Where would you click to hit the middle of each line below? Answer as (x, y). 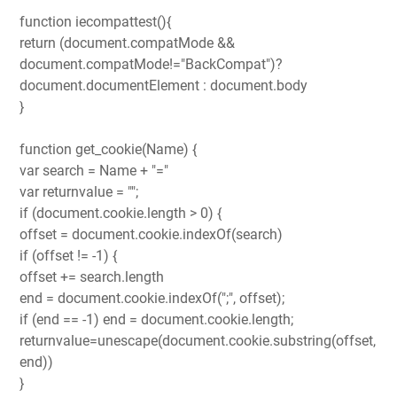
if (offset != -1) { (68, 255)
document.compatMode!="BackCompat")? (151, 64)
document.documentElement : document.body (163, 85)
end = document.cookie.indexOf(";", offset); (152, 298)
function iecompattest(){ (95, 21)
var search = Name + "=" (94, 170)
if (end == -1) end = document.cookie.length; (156, 319)
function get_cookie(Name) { (108, 149)
